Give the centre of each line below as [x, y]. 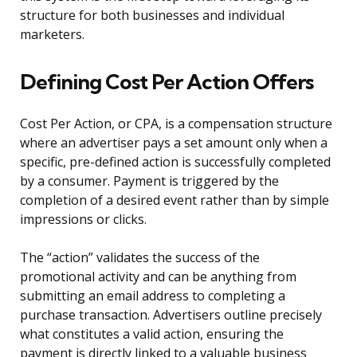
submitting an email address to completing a [153, 296]
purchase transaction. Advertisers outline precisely [171, 315]
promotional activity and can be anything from [158, 277]
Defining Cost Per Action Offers [167, 82]
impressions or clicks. [83, 220]
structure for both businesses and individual [152, 16]
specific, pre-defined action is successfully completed [175, 162]
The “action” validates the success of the [140, 258]
